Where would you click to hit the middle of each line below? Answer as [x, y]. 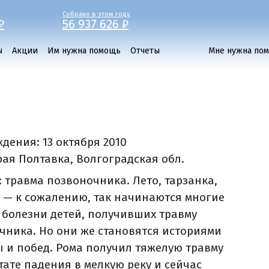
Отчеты [145, 51]
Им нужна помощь [84, 51]
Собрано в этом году [96, 14]
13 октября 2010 [85, 142]
